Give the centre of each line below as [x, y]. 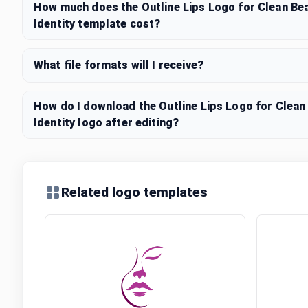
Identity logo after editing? [107, 123]
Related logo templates [134, 192]
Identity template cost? [97, 24]
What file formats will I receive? [119, 65]
